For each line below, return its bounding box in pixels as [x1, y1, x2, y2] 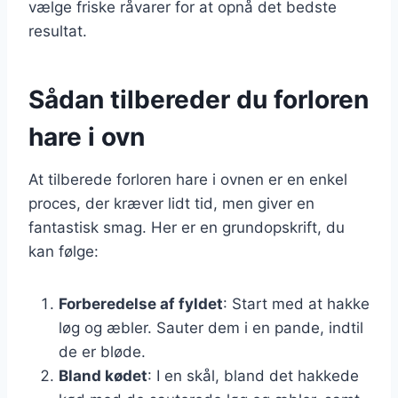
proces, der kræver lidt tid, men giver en [28, 194, 314, 212]
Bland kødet [59, 366, 147, 385]
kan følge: [28, 242, 99, 260]
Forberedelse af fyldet [59, 294, 223, 313]
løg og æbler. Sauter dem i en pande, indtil [59, 318, 363, 337]
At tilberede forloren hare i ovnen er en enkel [28, 170, 347, 188]
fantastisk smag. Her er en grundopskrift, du [28, 218, 345, 236]
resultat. [28, 21, 87, 40]
